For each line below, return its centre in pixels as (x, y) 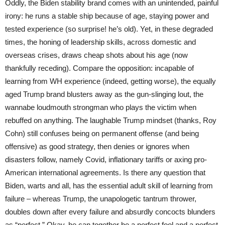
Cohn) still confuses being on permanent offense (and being (102, 133)
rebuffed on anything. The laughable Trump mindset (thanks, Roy (111, 120)
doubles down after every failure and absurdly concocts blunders (110, 211)
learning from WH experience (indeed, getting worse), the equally (110, 81)
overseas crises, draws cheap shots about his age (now (96, 55)
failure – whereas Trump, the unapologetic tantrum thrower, (101, 198)
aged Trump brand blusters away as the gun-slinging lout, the (104, 94)
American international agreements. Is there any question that (105, 172)
